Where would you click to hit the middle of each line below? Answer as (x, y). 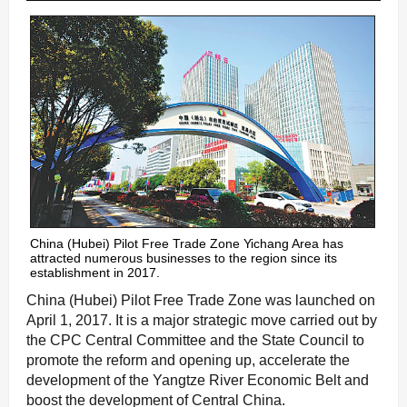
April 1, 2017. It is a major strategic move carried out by (202, 321)
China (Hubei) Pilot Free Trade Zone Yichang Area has (187, 244)
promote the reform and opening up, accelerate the (188, 361)
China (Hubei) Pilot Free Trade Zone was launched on (201, 301)
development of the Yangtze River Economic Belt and (198, 381)
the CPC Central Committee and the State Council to (195, 341)
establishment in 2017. (95, 273)
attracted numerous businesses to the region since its (184, 258)
